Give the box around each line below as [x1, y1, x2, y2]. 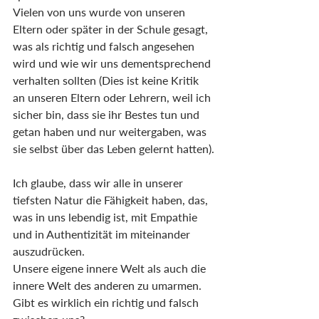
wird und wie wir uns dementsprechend [13, 56, 214, 70]
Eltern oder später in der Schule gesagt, [13, 22, 211, 36]
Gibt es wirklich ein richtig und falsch [13, 296, 202, 310]
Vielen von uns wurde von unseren [13, 5, 188, 19]
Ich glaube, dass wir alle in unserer [13, 176, 186, 190]
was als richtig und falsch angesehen [13, 39, 197, 53]
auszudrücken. [13, 244, 85, 258]
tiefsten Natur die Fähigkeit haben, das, [13, 193, 211, 207]
